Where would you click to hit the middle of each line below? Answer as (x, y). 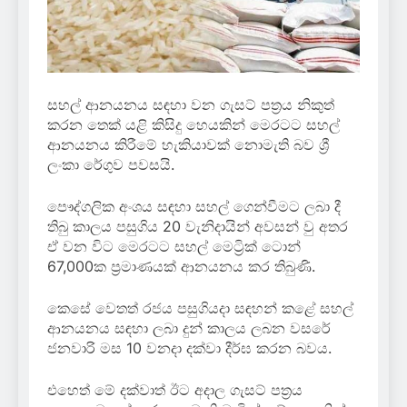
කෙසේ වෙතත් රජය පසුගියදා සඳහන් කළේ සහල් (200, 308)
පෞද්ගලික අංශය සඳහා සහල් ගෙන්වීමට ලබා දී (194, 207)
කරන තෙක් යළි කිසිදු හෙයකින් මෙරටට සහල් (194, 125)
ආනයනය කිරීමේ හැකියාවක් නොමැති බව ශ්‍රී (188, 145)
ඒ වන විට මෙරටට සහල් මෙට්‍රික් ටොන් (174, 247)
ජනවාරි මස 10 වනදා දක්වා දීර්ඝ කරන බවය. (189, 348)
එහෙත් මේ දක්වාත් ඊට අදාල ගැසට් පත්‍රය (175, 390)
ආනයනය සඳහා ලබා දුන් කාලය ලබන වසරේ (189, 328)
